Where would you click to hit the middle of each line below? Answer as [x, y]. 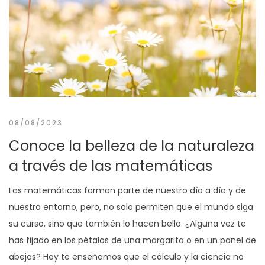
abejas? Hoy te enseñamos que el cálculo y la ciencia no [126, 256]
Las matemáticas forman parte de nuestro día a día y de [127, 190]
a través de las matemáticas [111, 166]
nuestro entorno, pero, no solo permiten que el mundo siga [131, 207]
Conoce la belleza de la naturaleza [132, 146]
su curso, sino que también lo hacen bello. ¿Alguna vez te [127, 223]
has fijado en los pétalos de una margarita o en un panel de [132, 240]
